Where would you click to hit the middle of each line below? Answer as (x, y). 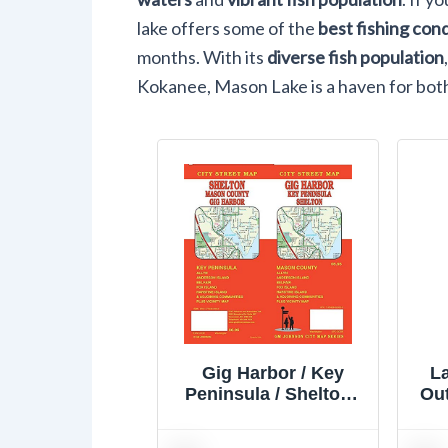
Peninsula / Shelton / (273, 393)
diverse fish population (355, 57)
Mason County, (273, 414)
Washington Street (273, 435)
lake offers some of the (227, 28)
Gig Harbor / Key (273, 372)
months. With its (202, 57)
